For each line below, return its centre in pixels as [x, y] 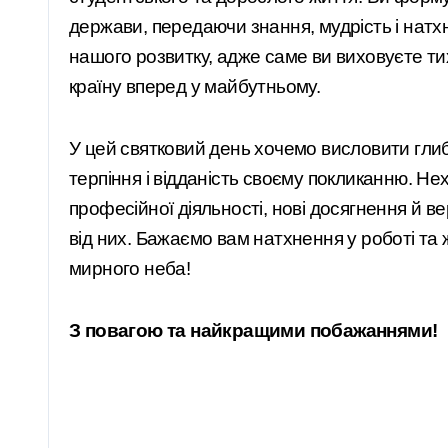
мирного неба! [130, 268]
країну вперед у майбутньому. [195, 86]
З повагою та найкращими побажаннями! [253, 330]
